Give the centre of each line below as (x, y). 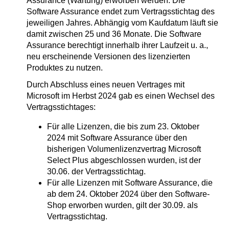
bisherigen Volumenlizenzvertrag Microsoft (124, 149)
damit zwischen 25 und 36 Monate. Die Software (114, 34)
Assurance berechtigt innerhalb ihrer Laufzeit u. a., (117, 45)
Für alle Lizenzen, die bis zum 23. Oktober (123, 127)
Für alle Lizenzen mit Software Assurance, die (130, 183)
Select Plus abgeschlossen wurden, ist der (124, 160)
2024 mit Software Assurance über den (117, 138)
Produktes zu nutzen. (65, 68)
